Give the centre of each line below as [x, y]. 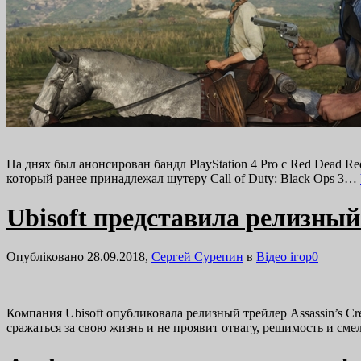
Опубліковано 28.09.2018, [79, 257]
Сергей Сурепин [197, 257]
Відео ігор [284, 257]
